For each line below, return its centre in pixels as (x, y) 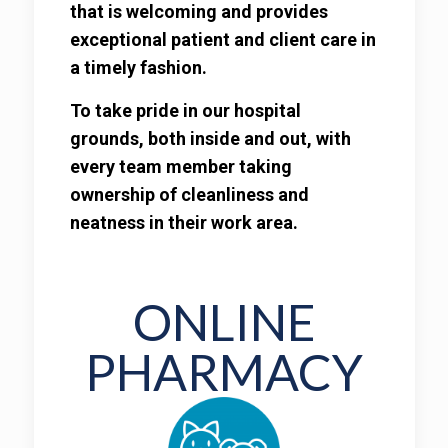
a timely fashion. (138, 67)
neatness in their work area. (183, 222)
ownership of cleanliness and (189, 194)
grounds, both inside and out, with (210, 138)
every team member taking (180, 166)
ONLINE (224, 322)
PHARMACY (224, 372)
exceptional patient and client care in (222, 39)
